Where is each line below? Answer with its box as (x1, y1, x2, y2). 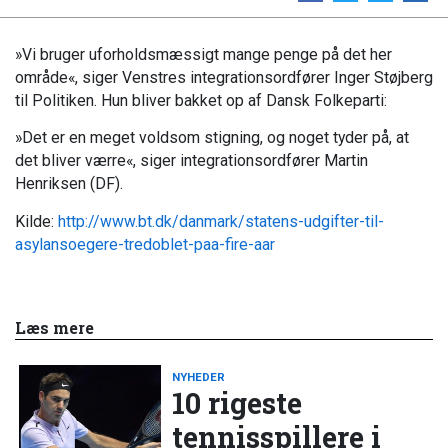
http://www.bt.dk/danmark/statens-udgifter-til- (58, 211, 384, 231)
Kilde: (15, 211, 58, 231)
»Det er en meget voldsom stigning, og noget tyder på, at (15, 128, 409, 148)
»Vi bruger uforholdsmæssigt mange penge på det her (15, 44, 392, 64)
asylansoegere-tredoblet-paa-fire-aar (15, 234, 275, 254)
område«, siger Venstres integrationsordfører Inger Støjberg (15, 67, 433, 87)
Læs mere (15, 317, 94, 339)
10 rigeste (172, 383, 303, 422)
